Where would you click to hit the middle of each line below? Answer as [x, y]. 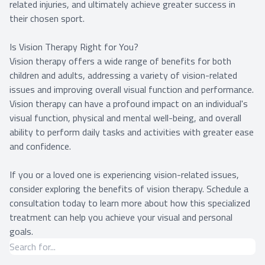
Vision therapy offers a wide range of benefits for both [120, 61]
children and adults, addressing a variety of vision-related [123, 75]
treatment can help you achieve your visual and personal [121, 217]
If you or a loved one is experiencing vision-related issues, [124, 174]
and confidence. [40, 146]
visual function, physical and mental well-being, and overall [125, 117]
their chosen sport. [47, 18]
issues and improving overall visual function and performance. [132, 89]
